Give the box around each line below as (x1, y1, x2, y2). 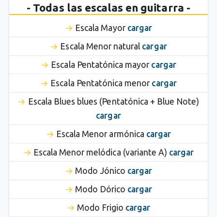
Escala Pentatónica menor (50, 78, 152, 88)
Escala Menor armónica (56, 129, 146, 139)
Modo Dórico (75, 184, 128, 194)
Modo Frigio (77, 202, 126, 212)
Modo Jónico (75, 166, 128, 175)
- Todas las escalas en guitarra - (27, 1, 190, 14)
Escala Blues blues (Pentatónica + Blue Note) (28, 96, 200, 106)
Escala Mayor (75, 23, 127, 32)
